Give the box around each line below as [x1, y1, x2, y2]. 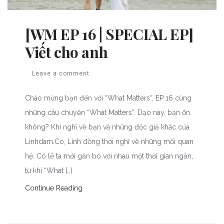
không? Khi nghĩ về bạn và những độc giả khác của [25, 123, 189, 131]
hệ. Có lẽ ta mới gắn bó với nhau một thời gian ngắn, [25, 152, 193, 160]
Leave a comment [32, 70, 89, 77]
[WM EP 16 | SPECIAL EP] [25, 24, 193, 44]
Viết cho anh [25, 42, 108, 62]
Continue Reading [25, 184, 82, 192]
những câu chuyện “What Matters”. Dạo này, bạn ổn [25, 108, 190, 117]
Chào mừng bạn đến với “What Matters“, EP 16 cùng [25, 94, 191, 102]
